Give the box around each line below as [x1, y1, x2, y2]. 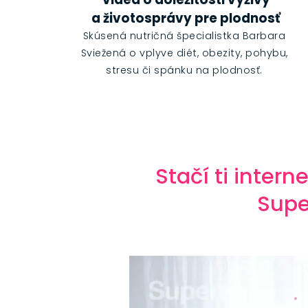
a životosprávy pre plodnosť [91, 10, 281, 27]
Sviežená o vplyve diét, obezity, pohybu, [80, 46, 288, 60]
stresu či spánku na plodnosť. [106, 63, 263, 78]
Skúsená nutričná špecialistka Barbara [82, 29, 286, 43]
